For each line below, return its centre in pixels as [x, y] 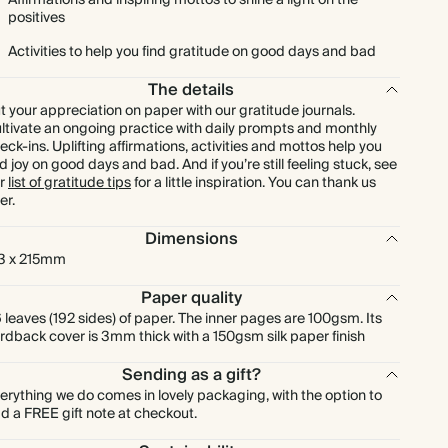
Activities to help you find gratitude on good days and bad [192, 52]
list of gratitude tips [69, 183]
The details [191, 90]
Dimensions [191, 239]
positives [36, 18]
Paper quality [191, 298]
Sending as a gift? [191, 375]
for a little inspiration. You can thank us [253, 183]
